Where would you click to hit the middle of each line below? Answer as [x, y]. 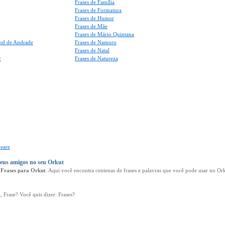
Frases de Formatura [98, 10]
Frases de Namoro [96, 42]
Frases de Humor [94, 18]
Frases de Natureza [96, 58]
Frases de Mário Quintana [104, 34]
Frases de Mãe [91, 26]
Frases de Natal [92, 50]
